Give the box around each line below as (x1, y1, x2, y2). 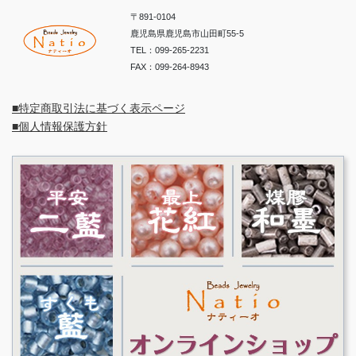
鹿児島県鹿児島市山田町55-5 (130, 28, 245, 38)
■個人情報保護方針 (12, 119, 107, 133)
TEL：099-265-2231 (130, 44, 210, 55)
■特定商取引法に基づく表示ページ (12, 101, 185, 114)
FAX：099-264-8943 (130, 61, 210, 72)
